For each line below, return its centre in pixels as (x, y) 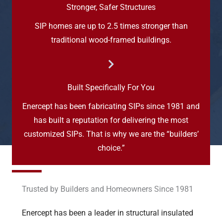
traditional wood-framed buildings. (111, 40)
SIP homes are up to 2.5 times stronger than (111, 27)
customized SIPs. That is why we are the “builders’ (111, 135)
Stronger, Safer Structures (111, 8)
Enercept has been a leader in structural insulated (108, 213)
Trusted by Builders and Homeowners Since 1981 (108, 190)
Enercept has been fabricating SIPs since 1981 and (111, 107)
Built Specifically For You (111, 88)
